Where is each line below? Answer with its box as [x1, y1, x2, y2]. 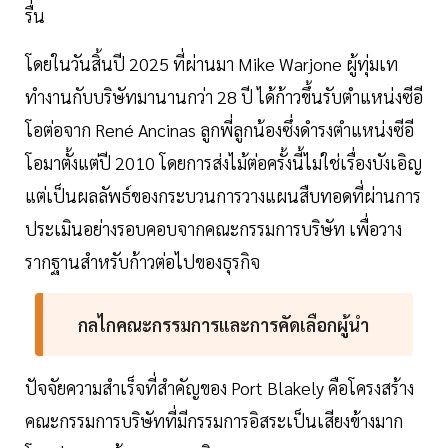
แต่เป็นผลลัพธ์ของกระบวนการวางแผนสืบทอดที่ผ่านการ [25, 184, 421, 208]
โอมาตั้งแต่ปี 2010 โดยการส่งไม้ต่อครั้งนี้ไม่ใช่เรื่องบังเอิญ [25, 151, 422, 175]
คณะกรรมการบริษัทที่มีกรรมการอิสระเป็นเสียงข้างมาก [25, 409, 403, 433]
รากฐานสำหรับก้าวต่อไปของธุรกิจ [25, 250, 260, 274]
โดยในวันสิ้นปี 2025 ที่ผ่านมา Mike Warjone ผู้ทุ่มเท [25, 52, 398, 76]
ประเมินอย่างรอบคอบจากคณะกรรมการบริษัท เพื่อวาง [25, 217, 402, 241]
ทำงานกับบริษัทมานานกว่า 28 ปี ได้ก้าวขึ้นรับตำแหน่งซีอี [25, 85, 423, 109]
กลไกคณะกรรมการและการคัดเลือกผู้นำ [77, 313, 369, 337]
